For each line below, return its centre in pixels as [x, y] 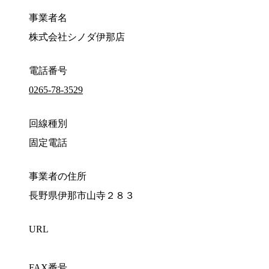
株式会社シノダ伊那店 [77, 37]
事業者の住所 [58, 177]
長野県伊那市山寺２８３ [82, 196]
